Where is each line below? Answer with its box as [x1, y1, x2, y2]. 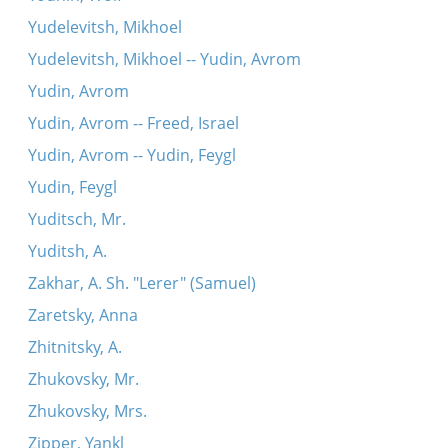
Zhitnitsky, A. [27, 336, 122, 358]
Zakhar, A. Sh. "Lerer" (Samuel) [27, 272, 256, 294]
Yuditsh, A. [27, 240, 107, 262]
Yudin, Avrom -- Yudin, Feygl [27, 144, 236, 166]
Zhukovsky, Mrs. [27, 400, 147, 422]
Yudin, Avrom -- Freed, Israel [27, 112, 239, 134]
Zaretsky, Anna [27, 304, 138, 326]
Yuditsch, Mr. [27, 208, 126, 230]
